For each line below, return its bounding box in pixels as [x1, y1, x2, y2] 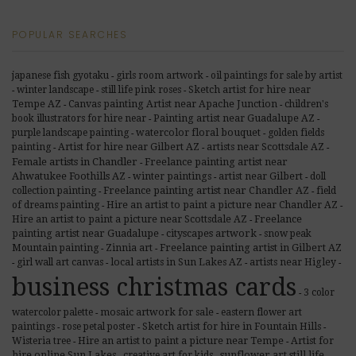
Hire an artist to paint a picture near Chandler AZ [106, 199, 338, 211]
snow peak [264, 227, 311, 239]
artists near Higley [250, 256, 336, 268]
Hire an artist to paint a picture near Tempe [78, 335, 284, 346]
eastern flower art [221, 306, 302, 318]
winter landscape [17, 83, 94, 95]
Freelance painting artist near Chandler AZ [103, 184, 309, 196]
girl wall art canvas [17, 256, 103, 268]
